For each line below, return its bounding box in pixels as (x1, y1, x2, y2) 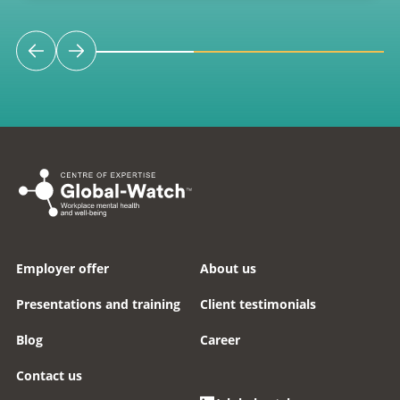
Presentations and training (16, 296, 180, 313)
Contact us (16, 367, 82, 385)
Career (200, 331, 240, 349)
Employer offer (16, 260, 109, 278)
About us (200, 260, 256, 278)
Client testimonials (200, 296, 316, 313)
